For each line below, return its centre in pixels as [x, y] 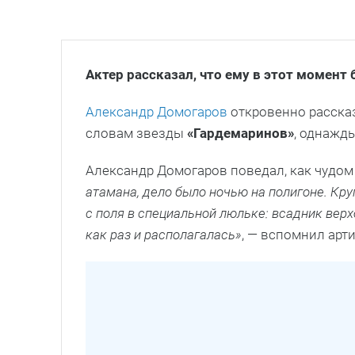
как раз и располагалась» [164, 234]
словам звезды [136, 133]
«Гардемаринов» [240, 133]
